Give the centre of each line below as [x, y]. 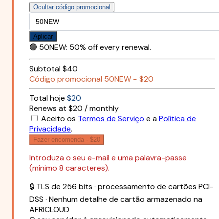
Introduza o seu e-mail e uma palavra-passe [108, 158]
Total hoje [47, 98]
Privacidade [50, 129]
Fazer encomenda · [62, 140]
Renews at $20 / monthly [74, 109]
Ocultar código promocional [72, 7]
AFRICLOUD [49, 210]
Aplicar [43, 37]
